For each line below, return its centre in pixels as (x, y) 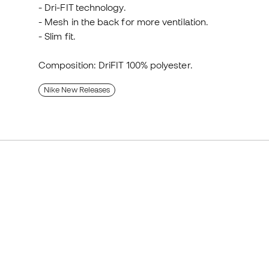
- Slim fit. (57, 36)
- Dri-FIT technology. (82, 8)
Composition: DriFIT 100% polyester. (116, 65)
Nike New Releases (77, 90)
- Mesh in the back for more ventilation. (124, 22)
